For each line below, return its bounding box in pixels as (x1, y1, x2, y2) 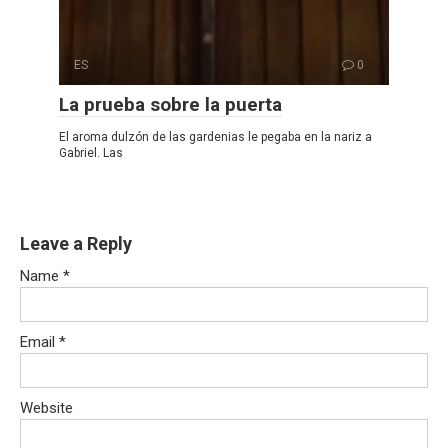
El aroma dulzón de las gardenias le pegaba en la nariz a (59, 129, 372, 144)
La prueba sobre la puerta (59, 92, 282, 116)
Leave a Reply (20, 232, 132, 254)
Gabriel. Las (59, 145, 123, 160)
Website (20, 398, 73, 417)
